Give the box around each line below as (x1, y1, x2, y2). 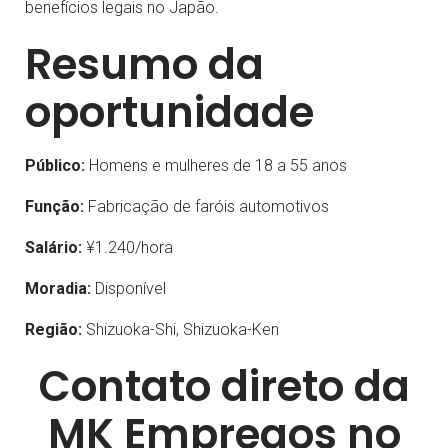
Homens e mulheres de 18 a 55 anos (85, 156, 347, 176)
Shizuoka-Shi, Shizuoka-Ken (82, 320, 279, 340)
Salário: (25, 238, 82, 258)
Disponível (91, 279, 166, 299)
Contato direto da (38, 357, 410, 417)
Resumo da (25, 35, 264, 95)
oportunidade (25, 83, 314, 143)
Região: (25, 320, 82, 340)
